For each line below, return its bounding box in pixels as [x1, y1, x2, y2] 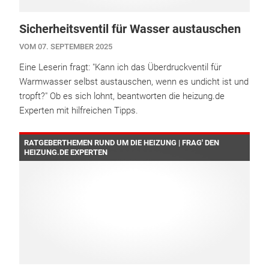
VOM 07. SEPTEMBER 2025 [19, 42, 112, 52]
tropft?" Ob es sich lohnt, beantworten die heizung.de [19, 91, 225, 102]
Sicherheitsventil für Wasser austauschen [19, 22, 241, 37]
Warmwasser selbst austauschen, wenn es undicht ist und [19, 76, 249, 88]
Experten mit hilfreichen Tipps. [19, 105, 138, 116]
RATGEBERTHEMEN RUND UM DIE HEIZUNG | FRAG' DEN [24, 138, 219, 148]
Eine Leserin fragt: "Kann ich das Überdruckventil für [19, 62, 222, 73]
